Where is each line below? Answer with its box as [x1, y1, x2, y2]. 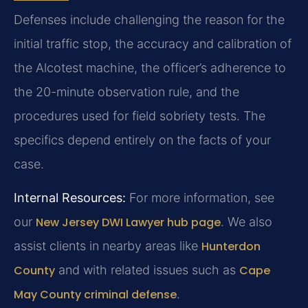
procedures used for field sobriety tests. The [14, 108, 265, 123]
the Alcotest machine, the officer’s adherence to [14, 60, 286, 75]
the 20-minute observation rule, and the [14, 84, 239, 99]
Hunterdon [201, 239, 261, 255]
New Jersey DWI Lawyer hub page [36, 214, 221, 231]
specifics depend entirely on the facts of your [14, 132, 271, 147]
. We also [221, 214, 272, 230]
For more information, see [126, 190, 274, 206]
